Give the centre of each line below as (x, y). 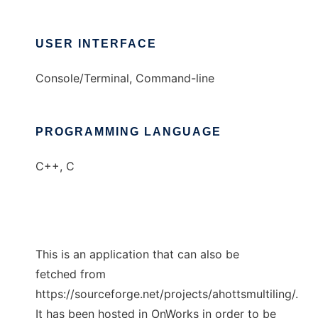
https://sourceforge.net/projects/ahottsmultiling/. (167, 294)
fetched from (71, 274)
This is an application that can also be (137, 254)
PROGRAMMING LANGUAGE (128, 132)
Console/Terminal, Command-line (125, 78)
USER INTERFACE (96, 44)
